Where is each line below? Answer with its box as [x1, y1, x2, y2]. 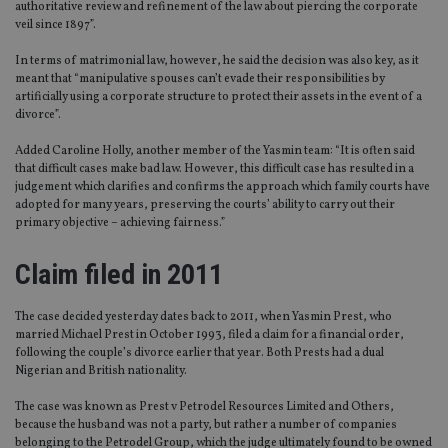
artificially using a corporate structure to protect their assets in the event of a [15, 89, 422, 106]
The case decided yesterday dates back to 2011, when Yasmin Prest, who [15, 309, 392, 326]
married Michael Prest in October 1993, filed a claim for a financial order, [15, 327, 404, 344]
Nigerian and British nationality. [15, 363, 187, 380]
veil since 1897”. [15, 17, 96, 34]
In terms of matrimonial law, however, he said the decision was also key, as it [15, 53, 419, 70]
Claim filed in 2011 [15, 258, 223, 292]
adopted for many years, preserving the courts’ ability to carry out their [15, 197, 395, 214]
